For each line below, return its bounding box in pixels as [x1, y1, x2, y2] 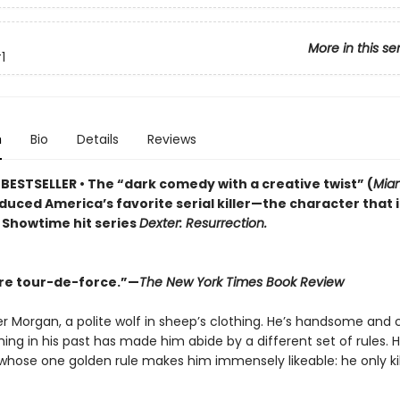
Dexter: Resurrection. [138, 214, 267, 232]
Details [76, 130, 119, 148]
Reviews [146, 130, 196, 148]
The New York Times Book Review [138, 273, 344, 291]
